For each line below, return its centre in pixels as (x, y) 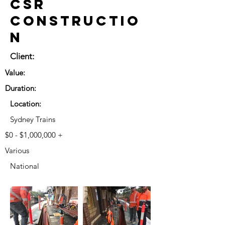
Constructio (75, 21)
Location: (26, 104)
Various (17, 150)
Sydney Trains (33, 119)
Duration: (21, 88)
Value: (15, 73)
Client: (22, 56)
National (25, 166)
